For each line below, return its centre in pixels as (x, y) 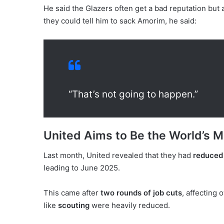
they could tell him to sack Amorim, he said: (120, 20)
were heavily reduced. (130, 205)
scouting (74, 205)
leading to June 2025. (82, 168)
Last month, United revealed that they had (118, 155)
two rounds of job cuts (141, 193)
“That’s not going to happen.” (133, 94)
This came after (72, 193)
